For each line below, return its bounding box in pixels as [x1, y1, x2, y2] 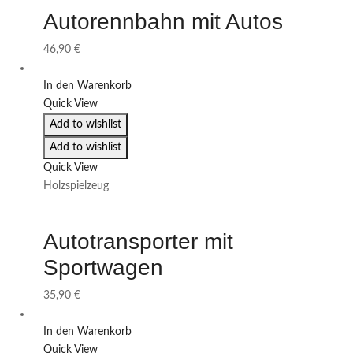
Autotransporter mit [43, 229, 233, 255]
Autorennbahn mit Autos [43, 9, 283, 35]
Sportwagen [43, 255, 163, 281]
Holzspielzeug [43, 180, 109, 192]
